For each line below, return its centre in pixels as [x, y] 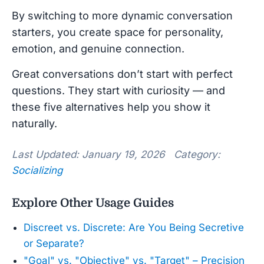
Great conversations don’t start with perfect [122, 74]
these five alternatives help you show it [111, 107]
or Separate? [54, 243]
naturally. [34, 123]
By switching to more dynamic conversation [122, 15]
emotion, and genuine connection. [98, 48]
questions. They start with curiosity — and [118, 90]
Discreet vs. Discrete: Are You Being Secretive [134, 227]
